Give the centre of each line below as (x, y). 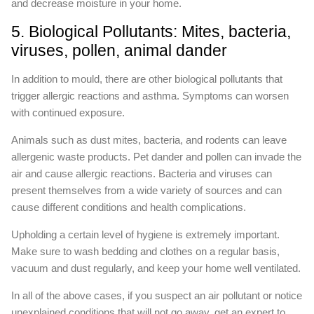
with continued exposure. (68, 113)
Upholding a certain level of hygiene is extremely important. (145, 235)
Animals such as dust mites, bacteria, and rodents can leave (149, 140)
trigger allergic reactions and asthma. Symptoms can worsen (150, 96)
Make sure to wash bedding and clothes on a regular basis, (145, 252)
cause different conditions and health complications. (129, 207)
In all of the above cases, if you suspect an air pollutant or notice (157, 296)
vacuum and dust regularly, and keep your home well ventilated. (156, 268)
